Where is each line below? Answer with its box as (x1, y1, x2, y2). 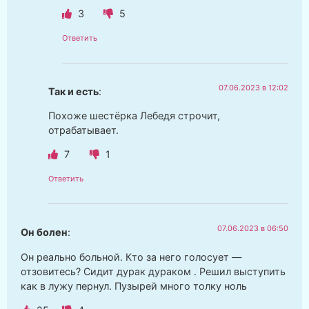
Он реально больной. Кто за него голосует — (21, 250, 241, 263)
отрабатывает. (48, 123, 119, 136)
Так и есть (48, 85, 99, 97)
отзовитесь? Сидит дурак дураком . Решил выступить (21, 265, 286, 277)
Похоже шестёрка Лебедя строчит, (48, 109, 220, 121)
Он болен (21, 226, 68, 239)
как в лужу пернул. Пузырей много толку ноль (21, 279, 247, 292)
